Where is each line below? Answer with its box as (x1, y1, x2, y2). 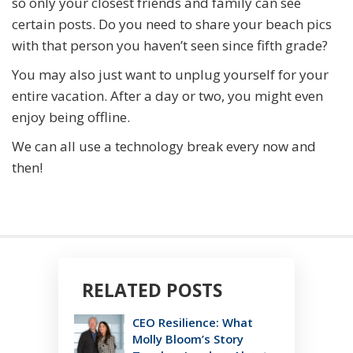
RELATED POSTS (82, 277, 222, 303)
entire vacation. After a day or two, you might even (12, 87, 323, 106)
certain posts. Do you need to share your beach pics (12, 15, 332, 34)
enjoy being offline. (12, 108, 130, 127)
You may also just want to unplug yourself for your (12, 65, 329, 84)
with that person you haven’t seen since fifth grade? (12, 36, 328, 55)
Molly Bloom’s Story (132, 331, 243, 347)
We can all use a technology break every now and (12, 137, 316, 156)
